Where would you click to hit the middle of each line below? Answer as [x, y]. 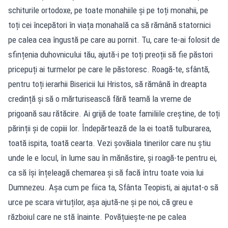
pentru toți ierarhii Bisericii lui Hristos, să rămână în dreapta [107, 84]
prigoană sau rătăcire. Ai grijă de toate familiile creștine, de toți [114, 113]
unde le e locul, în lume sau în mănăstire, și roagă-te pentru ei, [112, 158]
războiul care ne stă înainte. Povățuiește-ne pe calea [97, 217]
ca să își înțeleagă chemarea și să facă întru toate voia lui [106, 172]
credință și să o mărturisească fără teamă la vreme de [100, 98]
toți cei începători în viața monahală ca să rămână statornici [109, 25]
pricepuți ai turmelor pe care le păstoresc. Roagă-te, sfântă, [109, 69]
